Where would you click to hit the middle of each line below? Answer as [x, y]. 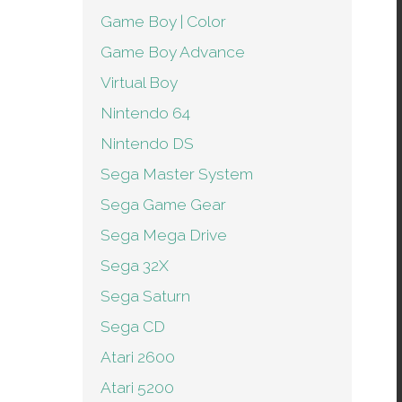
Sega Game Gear [163, 205]
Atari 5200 [137, 388]
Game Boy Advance [173, 52]
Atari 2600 [138, 357]
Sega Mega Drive [164, 235]
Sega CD [133, 327]
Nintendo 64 [145, 113]
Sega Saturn [145, 296]
